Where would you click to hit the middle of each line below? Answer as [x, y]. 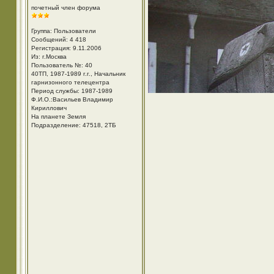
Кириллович [49, 108]
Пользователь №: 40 [61, 65]
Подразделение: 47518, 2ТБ [73, 125]
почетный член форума [65, 8]
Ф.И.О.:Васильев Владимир [72, 99]
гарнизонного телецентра [70, 82]
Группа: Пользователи [63, 31]
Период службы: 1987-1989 [72, 91]
